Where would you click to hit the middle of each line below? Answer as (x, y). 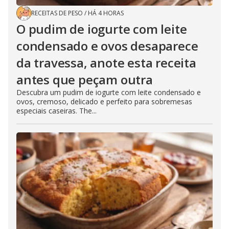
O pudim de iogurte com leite (102, 29)
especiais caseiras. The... (56, 110)
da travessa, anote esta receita (106, 62)
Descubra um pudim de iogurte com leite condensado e (109, 92)
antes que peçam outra (85, 79)
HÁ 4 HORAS (106, 13)
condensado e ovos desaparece (107, 45)
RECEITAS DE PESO (57, 13)
